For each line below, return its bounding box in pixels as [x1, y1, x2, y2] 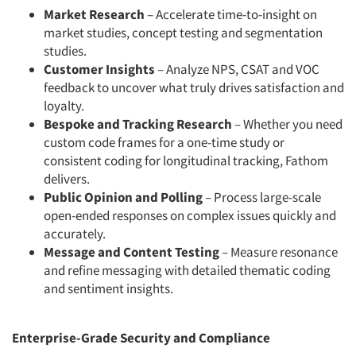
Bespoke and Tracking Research [44, 115, 232, 133]
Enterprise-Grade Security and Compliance [12, 329, 270, 347]
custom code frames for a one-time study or [44, 133, 284, 152]
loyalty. [44, 97, 84, 115]
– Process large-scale [203, 188, 321, 207]
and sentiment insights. [44, 280, 173, 298]
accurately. [44, 225, 106, 243]
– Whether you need [232, 115, 342, 133]
